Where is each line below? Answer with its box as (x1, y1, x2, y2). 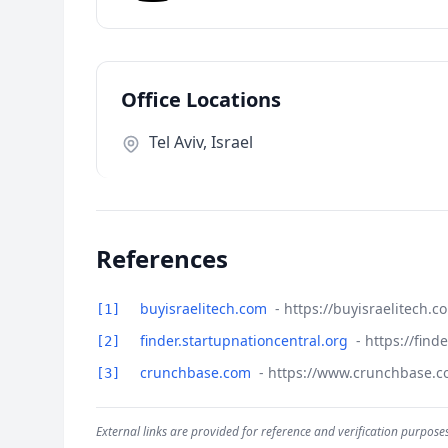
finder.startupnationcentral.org (140, 331, 352, 350)
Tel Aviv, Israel (149, 131, 253, 153)
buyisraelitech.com (140, 299, 271, 318)
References (96, 242, 228, 275)
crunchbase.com (140, 363, 255, 382)
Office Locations (121, 86, 281, 113)
